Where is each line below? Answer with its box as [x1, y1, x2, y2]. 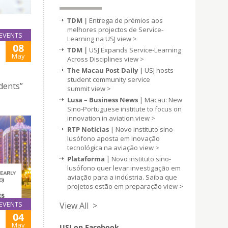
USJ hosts [143, 66, 174, 75]
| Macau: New [138, 95, 182, 104]
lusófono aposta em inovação [67, 134, 160, 143]
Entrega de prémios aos [89, 16, 163, 25]
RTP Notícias [67, 125, 110, 134]
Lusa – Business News [67, 95, 138, 104]
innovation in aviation [67, 113, 135, 123]
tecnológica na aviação [67, 143, 139, 152]
